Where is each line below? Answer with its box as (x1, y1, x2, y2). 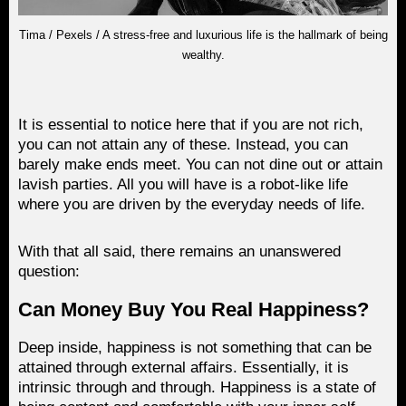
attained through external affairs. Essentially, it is (18, 358, 349, 376)
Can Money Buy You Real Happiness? (18, 297, 369, 321)
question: (18, 262, 80, 280)
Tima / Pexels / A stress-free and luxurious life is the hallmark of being (18, 27, 388, 42)
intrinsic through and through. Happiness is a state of (18, 378, 376, 396)
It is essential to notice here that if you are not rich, (18, 115, 363, 133)
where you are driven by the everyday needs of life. (18, 195, 365, 213)
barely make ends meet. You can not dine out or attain (18, 155, 382, 173)
